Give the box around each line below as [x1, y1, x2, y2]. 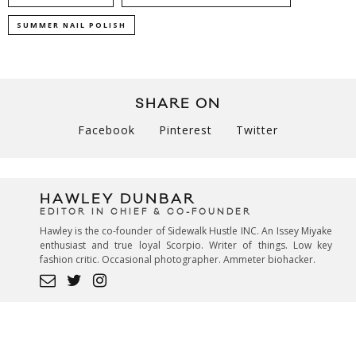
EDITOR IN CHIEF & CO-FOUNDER [40, 207, 252, 219]
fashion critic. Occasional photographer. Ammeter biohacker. [40, 253, 315, 267]
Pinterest [159, 122, 212, 138]
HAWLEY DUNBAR [40, 191, 195, 209]
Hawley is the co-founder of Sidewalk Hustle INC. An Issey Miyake [40, 224, 332, 238]
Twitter [236, 122, 278, 138]
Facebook [78, 122, 135, 138]
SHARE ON [135, 95, 221, 114]
